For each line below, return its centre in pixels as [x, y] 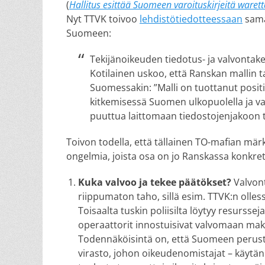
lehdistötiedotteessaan [191, 19]
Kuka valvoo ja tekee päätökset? [155, 182]
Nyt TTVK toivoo [103, 19]
